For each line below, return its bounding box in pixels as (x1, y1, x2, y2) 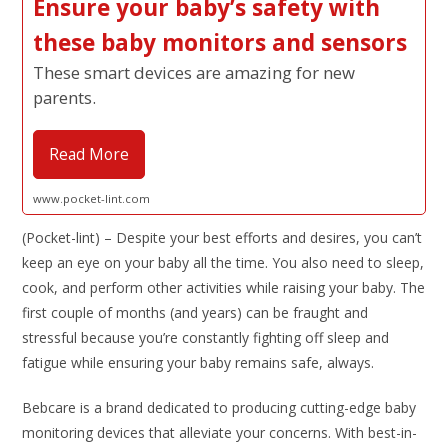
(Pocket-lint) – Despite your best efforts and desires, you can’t (22, 228, 423, 247)
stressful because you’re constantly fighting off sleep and (22, 328, 390, 347)
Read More (49, 144, 130, 165)
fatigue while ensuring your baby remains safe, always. (22, 353, 375, 372)
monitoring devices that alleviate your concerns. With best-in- (22, 423, 418, 442)
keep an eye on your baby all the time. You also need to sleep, (22, 253, 425, 272)
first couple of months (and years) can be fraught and (22, 303, 369, 322)
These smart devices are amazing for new (33, 61, 356, 84)
